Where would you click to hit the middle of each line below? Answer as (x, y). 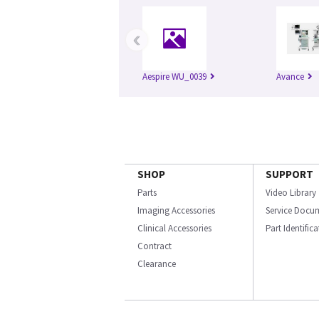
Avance (290, 77)
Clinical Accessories (174, 229)
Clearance (157, 264)
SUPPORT (289, 174)
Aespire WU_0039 (174, 77)
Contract (155, 246)
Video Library (291, 193)
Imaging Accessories (176, 211)
